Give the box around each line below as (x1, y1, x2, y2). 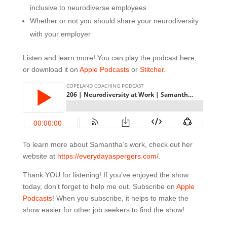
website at (22, 152, 57, 160)
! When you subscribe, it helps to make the (52, 194, 188, 202)
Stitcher (139, 65, 164, 73)
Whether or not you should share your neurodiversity (29, 17, 199, 25)
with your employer (29, 30, 91, 38)
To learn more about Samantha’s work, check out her (22, 140, 193, 148)
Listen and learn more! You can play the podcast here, (22, 54, 197, 62)
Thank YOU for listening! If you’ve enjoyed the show (22, 171, 188, 179)
